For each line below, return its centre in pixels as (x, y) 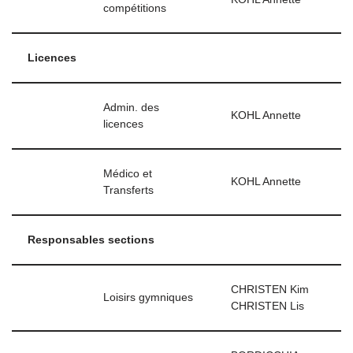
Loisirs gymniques (148, 297)
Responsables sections (91, 240)
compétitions (135, 8)
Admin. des (131, 108)
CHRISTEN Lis (268, 306)
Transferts (128, 190)
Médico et (128, 174)
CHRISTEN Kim (270, 290)
